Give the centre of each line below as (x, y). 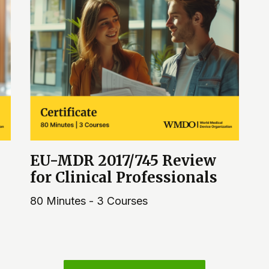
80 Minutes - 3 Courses (89, 201)
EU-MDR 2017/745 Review (123, 160)
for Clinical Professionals (124, 177)
